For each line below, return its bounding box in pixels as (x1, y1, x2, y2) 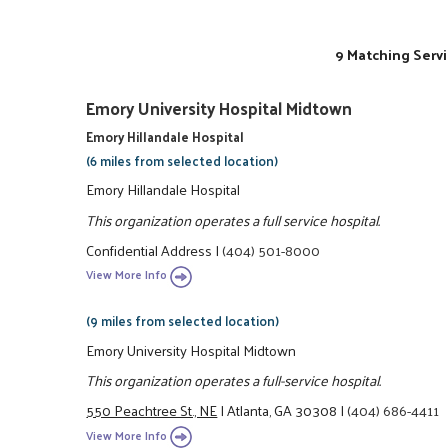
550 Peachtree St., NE (86, 397, 218, 424)
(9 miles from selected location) (86, 309, 280, 333)
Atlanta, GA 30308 (227, 397, 338, 424)
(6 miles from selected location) (86, 148, 279, 172)
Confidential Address (86, 236, 213, 263)
